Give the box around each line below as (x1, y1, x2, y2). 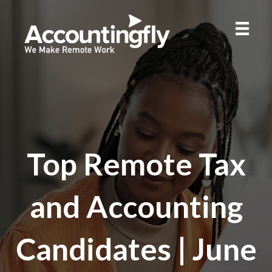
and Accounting (29, 188, 243, 225)
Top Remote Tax (26, 146, 246, 182)
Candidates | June (15, 231, 257, 267)
